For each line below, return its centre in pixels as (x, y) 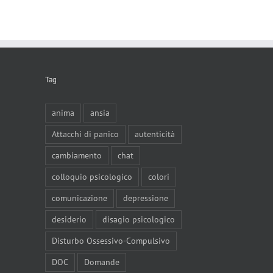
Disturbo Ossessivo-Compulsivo (111, 241)
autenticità (154, 134)
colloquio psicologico (92, 177)
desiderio (69, 220)
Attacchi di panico (85, 134)
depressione (145, 198)
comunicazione (79, 198)
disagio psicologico (138, 220)
